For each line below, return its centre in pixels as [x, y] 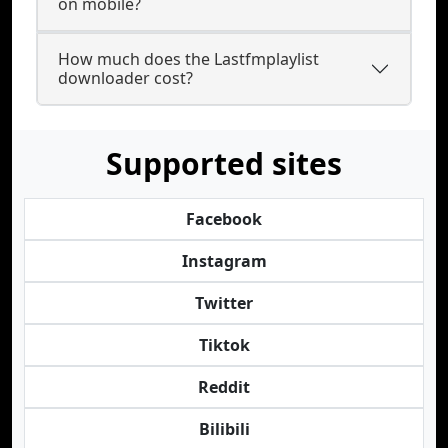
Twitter [224, 303]
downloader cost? [125, 78]
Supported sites [224, 163]
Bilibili [224, 429]
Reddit [224, 387]
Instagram [224, 261]
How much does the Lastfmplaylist [188, 59]
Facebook [224, 219]
